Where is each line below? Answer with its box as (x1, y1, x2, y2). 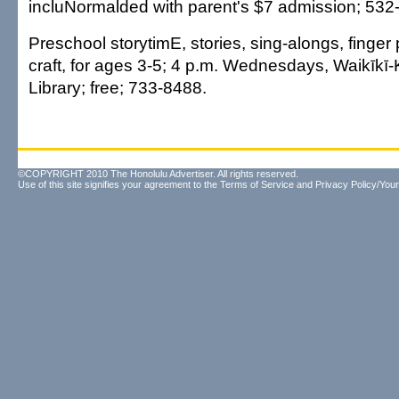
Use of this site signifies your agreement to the (18, 179, 220, 190)
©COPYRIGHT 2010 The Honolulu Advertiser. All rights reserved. (18, 168, 298, 179)
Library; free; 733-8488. (28, 77, 207, 97)
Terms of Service (220, 179, 294, 190)
